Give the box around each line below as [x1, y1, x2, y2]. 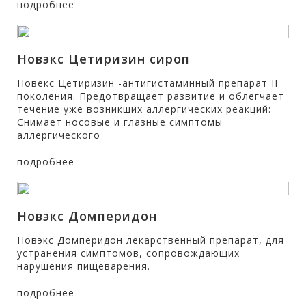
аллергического [17, 128, 100, 141]
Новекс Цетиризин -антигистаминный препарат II [17, 76, 278, 89]
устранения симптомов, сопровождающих [17, 247, 240, 260]
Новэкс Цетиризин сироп [17, 51, 190, 67]
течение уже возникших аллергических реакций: [17, 102, 271, 115]
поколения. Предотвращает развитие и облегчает [17, 89, 284, 102]
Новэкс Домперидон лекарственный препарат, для [17, 234, 284, 247]
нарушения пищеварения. [17, 260, 150, 273]
